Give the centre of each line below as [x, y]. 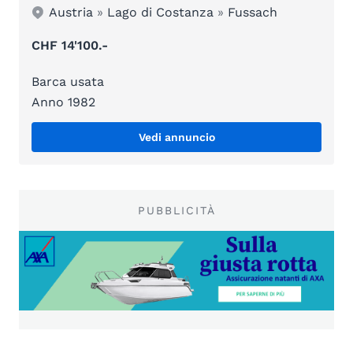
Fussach [253, 13]
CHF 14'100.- [70, 46]
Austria [71, 13]
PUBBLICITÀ [176, 211]
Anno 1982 [63, 102]
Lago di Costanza [161, 13]
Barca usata [68, 82]
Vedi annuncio [176, 137]
